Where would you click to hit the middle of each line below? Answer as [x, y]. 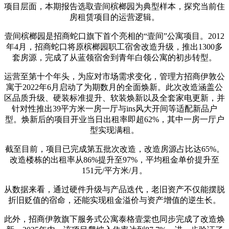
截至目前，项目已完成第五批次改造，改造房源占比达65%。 [114, 149]
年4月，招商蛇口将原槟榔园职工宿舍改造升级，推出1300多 [114, 47]
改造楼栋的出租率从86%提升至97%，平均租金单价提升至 [114, 160]
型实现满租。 [114, 130]
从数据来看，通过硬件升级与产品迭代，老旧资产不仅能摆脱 [114, 190]
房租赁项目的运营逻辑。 [114, 17]
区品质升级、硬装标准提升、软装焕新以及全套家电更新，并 [114, 98]
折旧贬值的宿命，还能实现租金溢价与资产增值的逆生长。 [114, 200]
